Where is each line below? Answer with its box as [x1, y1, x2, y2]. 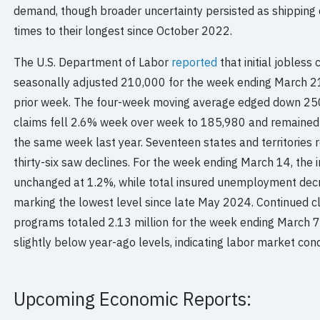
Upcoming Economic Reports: [14, 287, 252, 311]
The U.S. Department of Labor [14, 55, 172, 69]
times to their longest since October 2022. [14, 24, 233, 38]
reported [171, 55, 218, 69]
